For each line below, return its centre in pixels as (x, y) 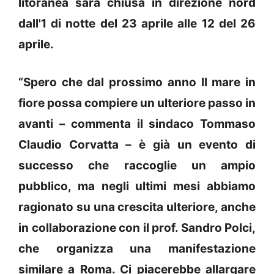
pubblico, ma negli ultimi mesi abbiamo (137, 187)
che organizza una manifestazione (137, 249)
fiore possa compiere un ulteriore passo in (137, 103)
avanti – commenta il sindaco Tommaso (137, 124)
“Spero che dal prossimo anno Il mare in (137, 83)
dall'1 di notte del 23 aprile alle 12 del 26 (137, 23)
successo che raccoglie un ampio (137, 166)
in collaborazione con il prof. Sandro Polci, (137, 228)
